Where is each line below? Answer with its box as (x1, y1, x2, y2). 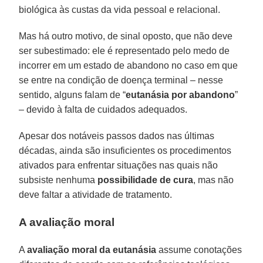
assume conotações (156, 244, 242, 255)
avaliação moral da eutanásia (27, 244, 157, 255)
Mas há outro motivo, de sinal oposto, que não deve (19, 31, 233, 41)
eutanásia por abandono (126, 89, 235, 100)
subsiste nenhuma (19, 174, 98, 185)
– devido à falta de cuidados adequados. (19, 104, 188, 114)
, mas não (193, 174, 234, 185)
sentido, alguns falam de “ (19, 89, 126, 100)
